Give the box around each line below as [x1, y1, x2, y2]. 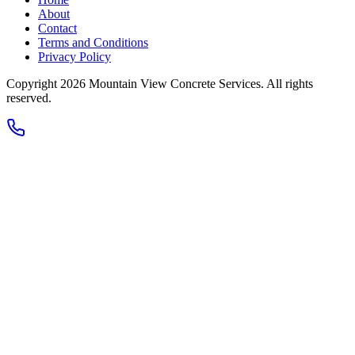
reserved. [6, 90, 52, 105]
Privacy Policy [38, 49, 111, 63]
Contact [38, 21, 77, 35]
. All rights [261, 76, 313, 90]
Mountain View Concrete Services [89, 76, 261, 90]
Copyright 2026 [6, 76, 89, 90]
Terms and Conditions [38, 35, 148, 49]
